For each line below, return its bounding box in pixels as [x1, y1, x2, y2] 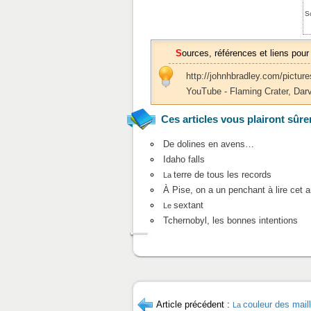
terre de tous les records [173, 169, 271, 180]
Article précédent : [156, 299, 233, 310]
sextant [173, 199, 203, 210]
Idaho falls [162, 153, 205, 165]
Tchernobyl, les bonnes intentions [162, 215, 298, 226]
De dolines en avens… [162, 138, 254, 149]
